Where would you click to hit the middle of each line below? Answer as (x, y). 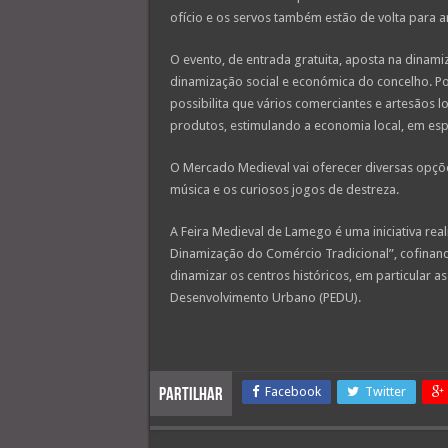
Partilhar (190, 396)
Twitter (385, 392)
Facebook (292, 392)
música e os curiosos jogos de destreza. (284, 190)
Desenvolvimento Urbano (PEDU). (265, 298)
